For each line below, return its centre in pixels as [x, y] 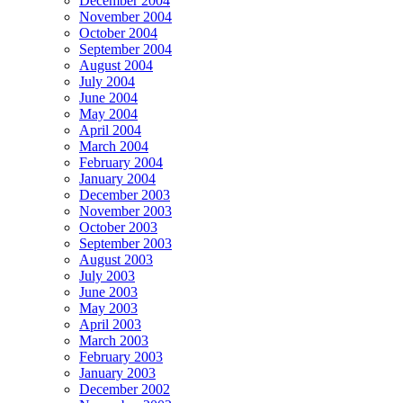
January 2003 [117, 373]
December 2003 [125, 195]
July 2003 [107, 276]
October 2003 [118, 227]
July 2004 [107, 81]
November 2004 [125, 17]
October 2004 [118, 33]
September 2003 [125, 243]
